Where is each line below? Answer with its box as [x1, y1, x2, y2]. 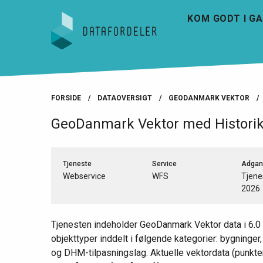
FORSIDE [51, 93, 81, 102]
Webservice [63, 171, 106, 181]
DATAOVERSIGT [97, 93, 152, 102]
